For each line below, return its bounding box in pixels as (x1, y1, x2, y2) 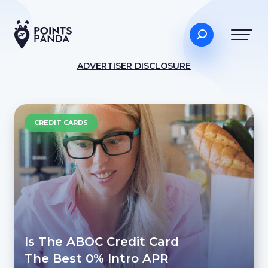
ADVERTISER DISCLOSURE (77, 60, 191, 71)
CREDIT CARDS (34, 118, 88, 127)
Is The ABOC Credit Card (24, 234, 179, 249)
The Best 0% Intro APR (24, 251, 169, 266)
